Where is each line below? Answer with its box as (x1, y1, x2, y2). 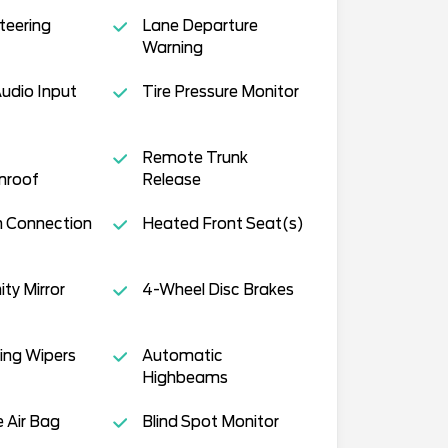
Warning (141, 38, 203, 57)
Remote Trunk (141, 148, 248, 167)
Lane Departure (141, 16, 258, 35)
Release (141, 170, 201, 189)
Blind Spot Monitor (141, 412, 279, 431)
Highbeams (141, 368, 228, 387)
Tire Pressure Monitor (141, 82, 299, 101)
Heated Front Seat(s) (141, 214, 304, 233)
